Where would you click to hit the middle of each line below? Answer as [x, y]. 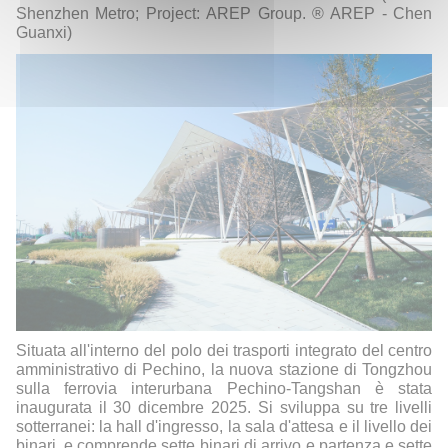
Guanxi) [43, 32]
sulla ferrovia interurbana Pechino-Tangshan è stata [224, 389]
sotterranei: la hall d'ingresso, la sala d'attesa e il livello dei [224, 427]
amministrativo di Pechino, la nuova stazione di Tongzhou [224, 370]
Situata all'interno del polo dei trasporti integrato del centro [224, 351]
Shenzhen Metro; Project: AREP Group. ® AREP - [204, 13]
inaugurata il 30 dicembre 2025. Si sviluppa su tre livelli [224, 408]
